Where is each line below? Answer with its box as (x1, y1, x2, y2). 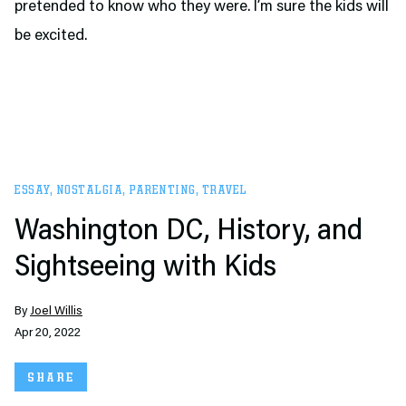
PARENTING (129, 184, 196, 197)
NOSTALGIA (55, 184, 122, 197)
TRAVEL (201, 184, 247, 197)
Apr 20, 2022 (14, 327, 81, 340)
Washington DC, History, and (14, 217, 362, 246)
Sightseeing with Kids (14, 254, 276, 283)
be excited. (14, 28, 87, 44)
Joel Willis (30, 305, 82, 318)
